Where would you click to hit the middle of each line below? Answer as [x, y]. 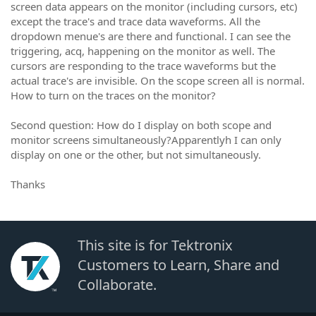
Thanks [28, 184]
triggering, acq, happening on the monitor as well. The [143, 50]
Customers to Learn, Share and [178, 265]
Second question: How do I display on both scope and [141, 124]
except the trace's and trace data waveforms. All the [135, 21]
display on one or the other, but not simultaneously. [136, 154]
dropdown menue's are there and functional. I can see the [151, 36]
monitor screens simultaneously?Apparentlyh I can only [146, 139]
